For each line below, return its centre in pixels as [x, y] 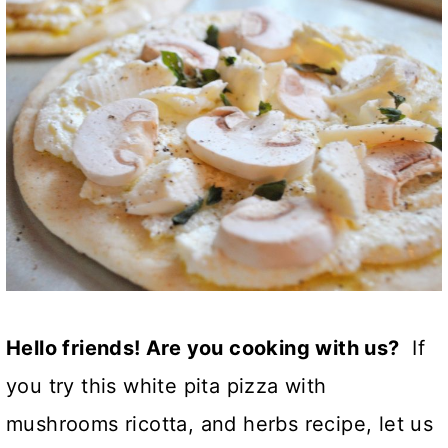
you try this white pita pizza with [166, 386]
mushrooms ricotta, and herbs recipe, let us [220, 424]
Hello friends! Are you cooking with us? [203, 348]
